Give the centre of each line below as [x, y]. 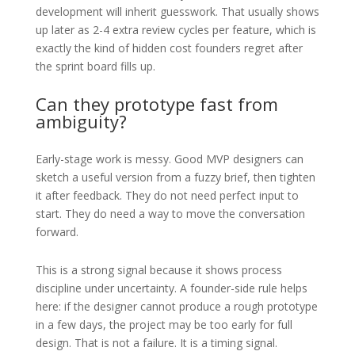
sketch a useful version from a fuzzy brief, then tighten [175, 177]
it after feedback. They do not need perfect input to [167, 195]
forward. [57, 231]
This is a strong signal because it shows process [158, 269]
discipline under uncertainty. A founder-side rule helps [171, 288]
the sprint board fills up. [95, 66]
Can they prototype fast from [157, 103]
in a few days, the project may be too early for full [164, 324]
